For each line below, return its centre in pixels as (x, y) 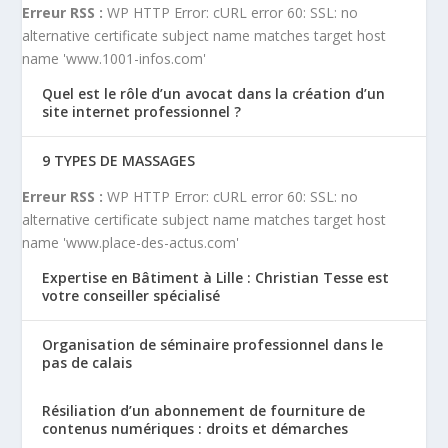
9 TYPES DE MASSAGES (119, 160)
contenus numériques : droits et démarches (195, 428)
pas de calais (87, 362)
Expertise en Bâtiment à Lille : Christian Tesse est (216, 277)
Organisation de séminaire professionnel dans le (213, 344)
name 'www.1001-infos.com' (114, 58)
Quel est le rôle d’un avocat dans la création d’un (214, 93)
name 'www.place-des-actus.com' (131, 242)
